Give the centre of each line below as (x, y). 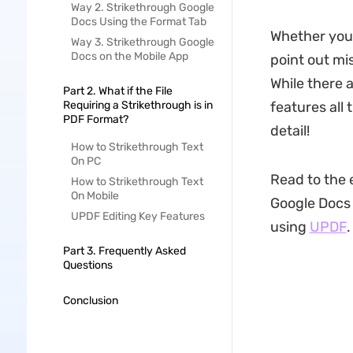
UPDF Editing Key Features (137, 216)
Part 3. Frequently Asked (124, 251)
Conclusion (90, 301)
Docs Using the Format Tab (138, 22)
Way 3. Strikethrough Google (142, 42)
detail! (290, 131)
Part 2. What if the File (117, 91)
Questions (87, 265)
